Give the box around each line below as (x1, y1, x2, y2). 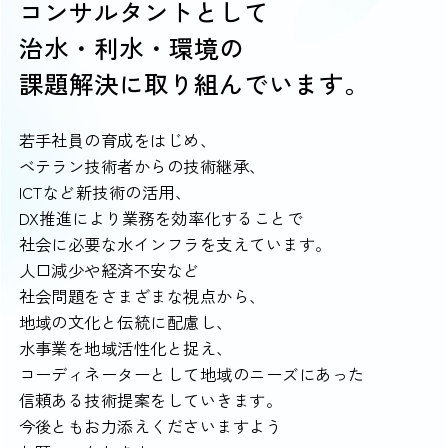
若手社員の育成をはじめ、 (18, 128, 217, 153)
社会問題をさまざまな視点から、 (18, 284, 266, 309)
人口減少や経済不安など (18, 258, 200, 283)
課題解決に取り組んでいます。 (18, 65, 369, 101)
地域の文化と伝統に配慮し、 (18, 310, 233, 335)
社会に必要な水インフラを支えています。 (18, 232, 332, 257)
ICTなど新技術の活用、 (18, 180, 192, 205)
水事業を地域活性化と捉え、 (18, 336, 233, 361)
